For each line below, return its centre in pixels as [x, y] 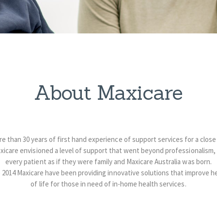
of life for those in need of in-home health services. [108, 184]
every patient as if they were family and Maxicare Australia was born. [108, 162]
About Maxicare [108, 92]
